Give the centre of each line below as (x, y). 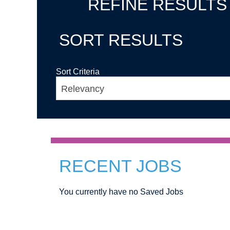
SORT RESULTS (121, 40)
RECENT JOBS (120, 166)
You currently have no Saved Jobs (121, 191)
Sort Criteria (78, 71)
